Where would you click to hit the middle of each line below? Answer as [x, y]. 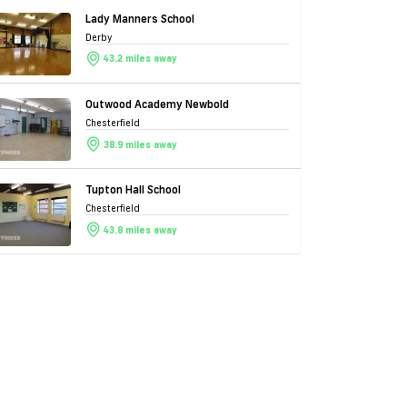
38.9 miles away [140, 144]
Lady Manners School [140, 19]
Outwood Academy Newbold [157, 104]
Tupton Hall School [133, 190]
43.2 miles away [140, 59]
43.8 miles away [140, 230]
